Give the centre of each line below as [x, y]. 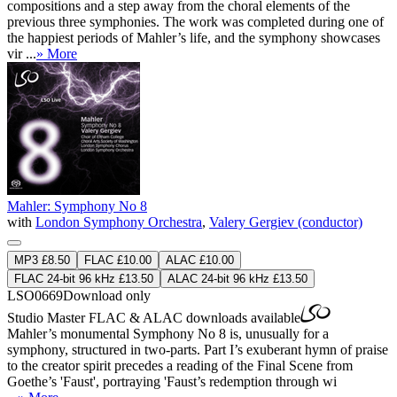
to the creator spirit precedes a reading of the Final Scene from [180, 365]
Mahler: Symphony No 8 [77, 206]
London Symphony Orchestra [119, 222]
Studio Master [48, 317]
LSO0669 [35, 295]
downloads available [241, 317]
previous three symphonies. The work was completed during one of [195, 21]
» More [57, 53]
